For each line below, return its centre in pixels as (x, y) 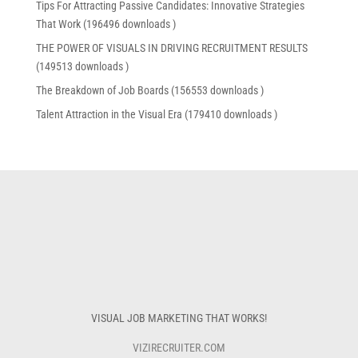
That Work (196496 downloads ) (105, 24)
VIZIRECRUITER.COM (179, 348)
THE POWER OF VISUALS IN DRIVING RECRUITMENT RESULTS (171, 48)
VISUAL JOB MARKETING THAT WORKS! (179, 318)
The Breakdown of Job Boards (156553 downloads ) (149, 91)
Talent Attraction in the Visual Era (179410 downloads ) (156, 115)
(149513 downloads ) (82, 67)
